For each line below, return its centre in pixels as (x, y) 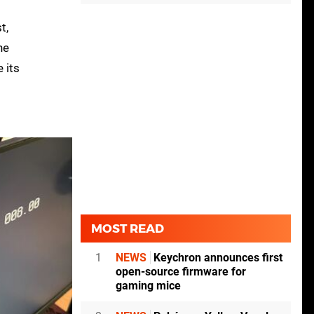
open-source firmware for (181, 272)
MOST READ (128, 229)
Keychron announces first (217, 258)
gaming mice (148, 286)
